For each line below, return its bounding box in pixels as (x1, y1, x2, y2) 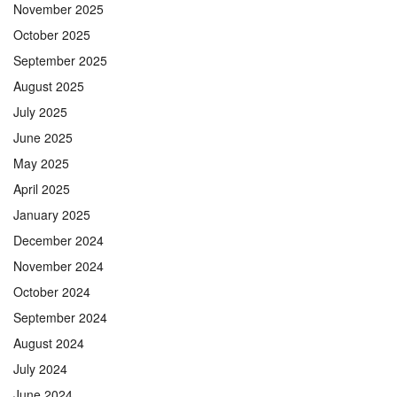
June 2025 (13, 128, 73, 146)
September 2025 (13, 51, 107, 69)
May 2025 (13, 153, 69, 172)
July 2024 (13, 359, 67, 378)
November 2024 (13, 256, 104, 275)
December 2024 (13, 230, 104, 249)
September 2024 (13, 307, 107, 326)
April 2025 (13, 179, 70, 198)
